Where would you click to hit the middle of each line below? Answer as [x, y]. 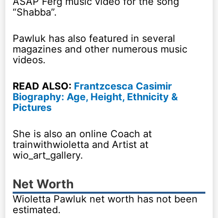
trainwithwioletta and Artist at [81, 144]
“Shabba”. [35, 12]
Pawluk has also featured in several [94, 38]
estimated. [37, 209]
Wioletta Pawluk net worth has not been [105, 199]
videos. [29, 60]
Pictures [32, 107]
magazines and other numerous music [100, 49]
